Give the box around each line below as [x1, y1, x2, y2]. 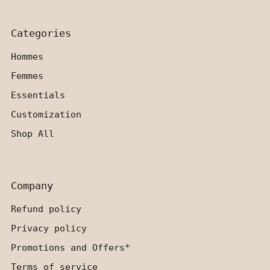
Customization [10, 108, 81, 120]
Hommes [10, 51, 43, 62]
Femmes [10, 70, 43, 81]
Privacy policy [10, 222, 87, 234]
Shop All [10, 128, 54, 139]
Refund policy [10, 203, 81, 215]
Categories [10, 27, 71, 39]
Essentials [10, 89, 65, 101]
